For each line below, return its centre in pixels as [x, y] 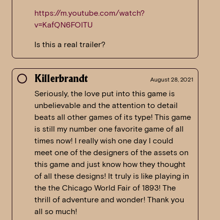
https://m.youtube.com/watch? [90, 13]
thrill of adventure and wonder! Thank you [109, 200]
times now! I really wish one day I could [104, 141]
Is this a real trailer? [70, 45]
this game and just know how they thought [110, 165]
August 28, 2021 [172, 80]
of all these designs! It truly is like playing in [112, 176]
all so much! [56, 212]
